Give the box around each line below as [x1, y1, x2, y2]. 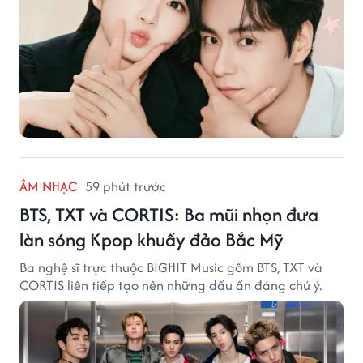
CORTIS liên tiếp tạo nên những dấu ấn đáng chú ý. [19, 275, 322, 296]
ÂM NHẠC [19, 177, 77, 197]
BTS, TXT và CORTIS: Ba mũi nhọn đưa [19, 201, 318, 228]
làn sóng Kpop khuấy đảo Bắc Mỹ [19, 226, 284, 254]
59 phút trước [85, 177, 166, 197]
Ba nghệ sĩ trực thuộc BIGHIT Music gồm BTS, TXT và [19, 258, 322, 278]
